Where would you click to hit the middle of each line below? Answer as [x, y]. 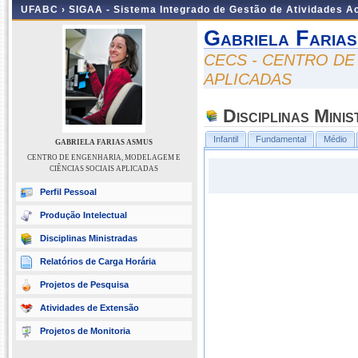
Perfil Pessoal [68, 192]
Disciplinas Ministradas [89, 238]
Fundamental [281, 139]
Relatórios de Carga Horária [98, 261]
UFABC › [45, 10]
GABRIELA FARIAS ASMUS [104, 142]
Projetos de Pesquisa [84, 284]
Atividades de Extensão [89, 308]
